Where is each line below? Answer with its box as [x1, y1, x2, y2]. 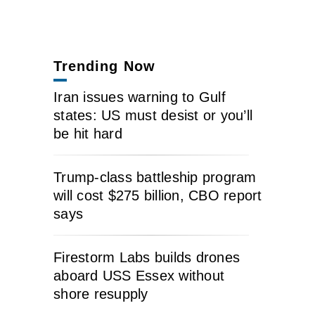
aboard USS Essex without [53, 267, 224, 283]
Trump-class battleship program [53, 169, 257, 185]
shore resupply [53, 285, 148, 302]
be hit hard [53, 125, 122, 141]
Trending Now [53, 58, 155, 74]
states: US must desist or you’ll [53, 107, 252, 123]
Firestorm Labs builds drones [53, 249, 240, 265]
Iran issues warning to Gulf [53, 89, 226, 105]
